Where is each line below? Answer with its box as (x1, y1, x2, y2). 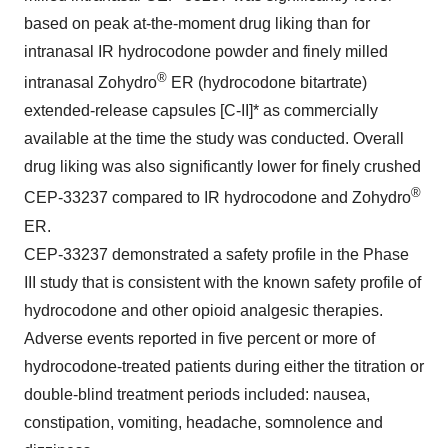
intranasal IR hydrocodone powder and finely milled (24, 43, 388, 60)
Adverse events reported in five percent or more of (24, 329, 375, 347)
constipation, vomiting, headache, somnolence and (24, 413, 383, 431)
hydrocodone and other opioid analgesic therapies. (24, 301, 383, 319)
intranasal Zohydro (24, 74, 157, 92)
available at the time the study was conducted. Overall (24, 130, 404, 148)
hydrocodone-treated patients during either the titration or (24, 357, 424, 375)
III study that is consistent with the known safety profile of (24, 273, 421, 291)
